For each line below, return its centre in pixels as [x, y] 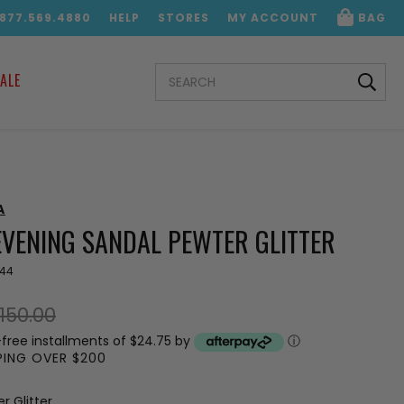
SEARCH [179, 71]
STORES [184, 18]
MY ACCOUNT [273, 18]
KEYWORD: [188, 87]
